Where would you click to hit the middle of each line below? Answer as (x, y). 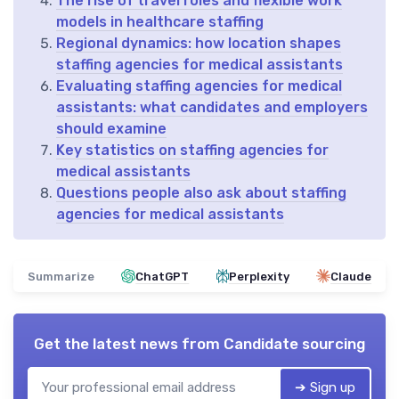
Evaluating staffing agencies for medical (199, 85)
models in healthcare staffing (160, 21)
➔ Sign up (325, 387)
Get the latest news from (129, 343)
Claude (350, 276)
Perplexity (259, 276)
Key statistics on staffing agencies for (192, 150)
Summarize (61, 276)
